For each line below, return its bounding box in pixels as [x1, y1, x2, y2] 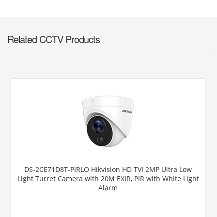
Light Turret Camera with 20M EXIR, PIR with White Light [17, 173, 199, 183]
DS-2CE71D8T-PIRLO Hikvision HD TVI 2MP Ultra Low [24, 164, 192, 174]
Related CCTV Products [7, 31, 100, 46]
